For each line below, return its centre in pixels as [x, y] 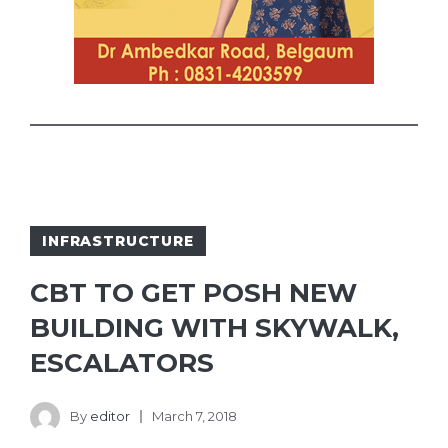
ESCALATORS [122, 363]
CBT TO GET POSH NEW [193, 293]
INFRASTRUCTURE [118, 241]
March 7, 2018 [194, 415]
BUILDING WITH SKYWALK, [214, 328]
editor [110, 415]
